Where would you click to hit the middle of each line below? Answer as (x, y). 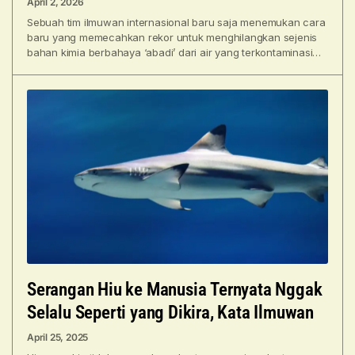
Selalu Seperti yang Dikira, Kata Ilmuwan (170, 313)
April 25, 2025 (58, 338)
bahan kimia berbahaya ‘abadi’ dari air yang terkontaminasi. (171, 53)
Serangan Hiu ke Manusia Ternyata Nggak (175, 290)
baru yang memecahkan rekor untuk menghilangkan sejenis (172, 38)
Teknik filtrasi (59, 68)
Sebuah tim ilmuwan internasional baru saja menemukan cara (176, 23)
